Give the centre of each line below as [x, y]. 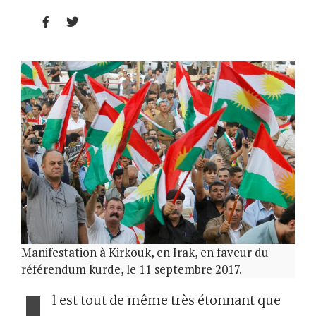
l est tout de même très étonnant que [166, 300]
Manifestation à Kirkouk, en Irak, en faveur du [145, 253]
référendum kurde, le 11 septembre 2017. [132, 269]
